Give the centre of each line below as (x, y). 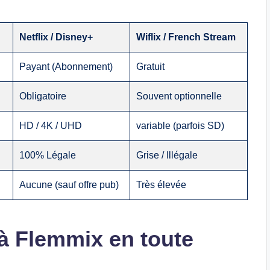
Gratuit (151, 66)
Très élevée (162, 184)
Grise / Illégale (167, 155)
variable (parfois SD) (181, 125)
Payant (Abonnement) (66, 66)
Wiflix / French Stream (186, 37)
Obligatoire (43, 96)
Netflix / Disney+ (56, 37)
